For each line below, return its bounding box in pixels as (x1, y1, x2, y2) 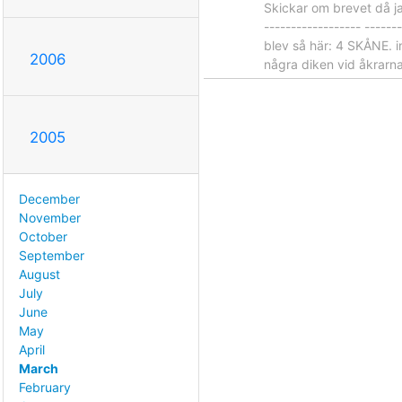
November (19, 209, 81, 225)
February (19, 379, 71, 395)
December (19, 190, 80, 206)
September (19, 247, 84, 263)
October (19, 228, 67, 244)
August (19, 266, 60, 282)
